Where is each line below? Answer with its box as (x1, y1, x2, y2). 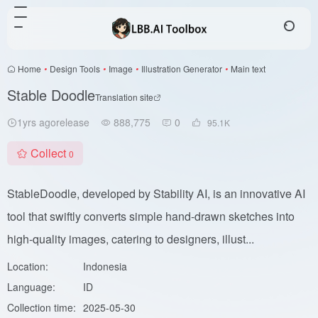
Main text (231, 62, 265, 75)
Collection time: (7, 300, 76, 314)
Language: (7, 280, 55, 294)
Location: (7, 259, 48, 273)
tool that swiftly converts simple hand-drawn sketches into (7, 208, 295, 224)
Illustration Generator (141, 62, 222, 75)
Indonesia (83, 259, 127, 273)
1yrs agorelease (17, 115, 89, 129)
